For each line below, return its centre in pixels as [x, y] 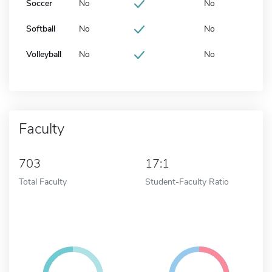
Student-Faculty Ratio [187, 181]
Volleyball [44, 54]
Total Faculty [43, 181]
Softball [41, 29]
